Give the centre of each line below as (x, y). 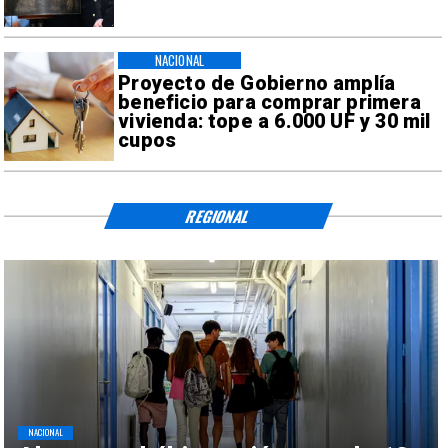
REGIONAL (219, 215)
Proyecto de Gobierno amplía (257, 83)
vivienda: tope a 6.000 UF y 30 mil (274, 121)
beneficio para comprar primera (269, 102)
